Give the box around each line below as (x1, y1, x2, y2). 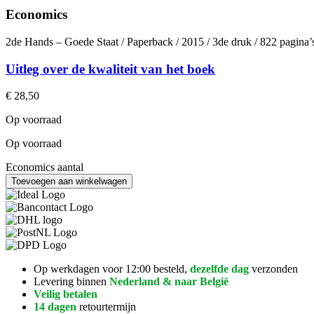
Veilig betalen (34, 288, 97, 301)
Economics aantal (6, 161, 83, 174)
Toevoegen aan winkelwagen (11, 176, 127, 187)
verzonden (249, 263, 298, 275)
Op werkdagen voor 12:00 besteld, (34, 263, 190, 275)
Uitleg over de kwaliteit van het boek (6, 61, 215, 76)
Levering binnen (34, 275, 109, 288)
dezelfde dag (190, 263, 249, 275)
